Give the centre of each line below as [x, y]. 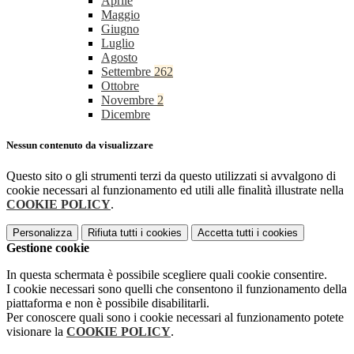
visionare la [36, 332]
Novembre [129, 100]
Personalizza [42, 233]
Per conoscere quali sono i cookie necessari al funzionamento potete [175, 318]
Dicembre [126, 115]
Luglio [118, 43]
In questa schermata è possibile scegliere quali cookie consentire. [167, 275]
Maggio [121, 15]
